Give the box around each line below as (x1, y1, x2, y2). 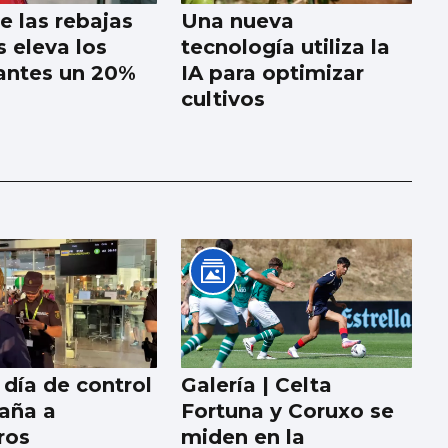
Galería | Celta (181, 373, 333, 398)
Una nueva (181, 8, 295, 33)
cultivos (181, 86, 266, 111)
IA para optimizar (181, 60, 365, 85)
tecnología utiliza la (181, 34, 391, 59)
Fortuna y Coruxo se (181, 399, 395, 424)
